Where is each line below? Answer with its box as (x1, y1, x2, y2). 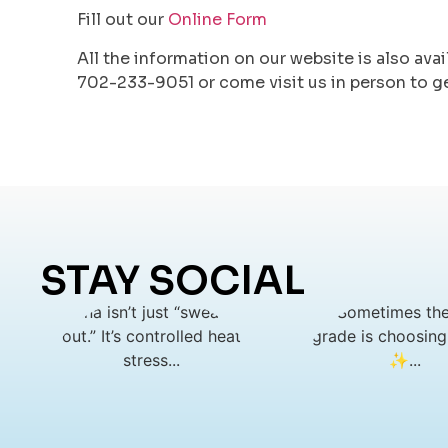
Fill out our (77, 9, 169, 31)
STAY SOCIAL (40, 256, 305, 306)
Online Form (168, 9, 268, 31)
